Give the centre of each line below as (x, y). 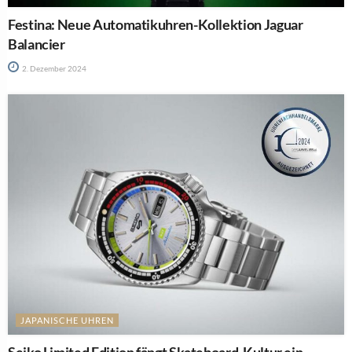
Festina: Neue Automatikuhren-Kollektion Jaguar (156, 25)
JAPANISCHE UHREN (67, 321)
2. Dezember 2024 (53, 69)
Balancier (37, 44)
